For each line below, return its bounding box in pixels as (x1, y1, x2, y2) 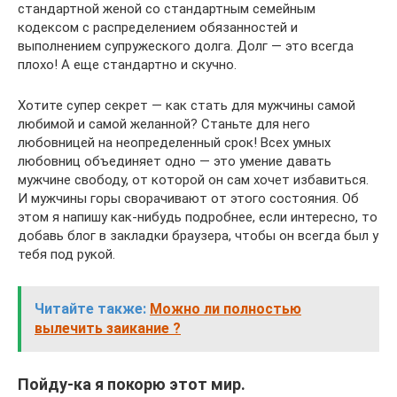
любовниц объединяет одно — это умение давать (18, 152, 331, 169)
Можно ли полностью (150, 300, 301, 317)
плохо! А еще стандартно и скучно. (18, 56, 237, 73)
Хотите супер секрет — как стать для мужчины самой (18, 97, 355, 113)
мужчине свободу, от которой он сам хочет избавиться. (18, 171, 369, 188)
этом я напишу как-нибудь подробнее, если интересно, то (18, 208, 378, 225)
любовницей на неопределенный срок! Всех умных (18, 134, 331, 151)
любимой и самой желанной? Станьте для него (18, 115, 310, 132)
